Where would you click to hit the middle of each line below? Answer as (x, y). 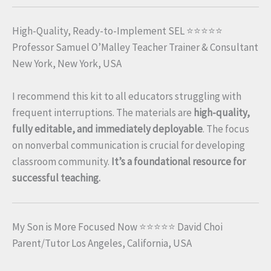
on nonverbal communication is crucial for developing (129, 145)
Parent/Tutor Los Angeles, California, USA (102, 243)
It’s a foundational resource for (178, 161)
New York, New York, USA (67, 63)
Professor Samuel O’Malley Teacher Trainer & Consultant (135, 47)
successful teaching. (56, 178)
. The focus (226, 129)
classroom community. (62, 161)
